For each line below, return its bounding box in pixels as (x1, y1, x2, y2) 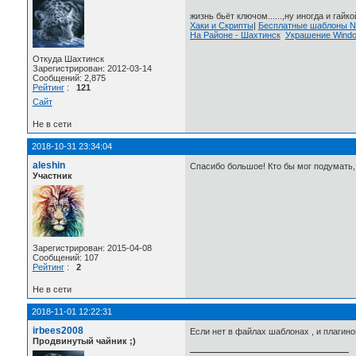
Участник (32, 170, 72, 180)
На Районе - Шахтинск (189, 30, 281, 41)
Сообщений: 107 (32, 252, 99, 262)
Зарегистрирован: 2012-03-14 (32, 63, 152, 73)
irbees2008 (32, 324, 83, 336)
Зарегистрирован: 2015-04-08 (32, 242, 152, 253)
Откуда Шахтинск (32, 53, 104, 64)
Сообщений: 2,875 (32, 72, 106, 83)
